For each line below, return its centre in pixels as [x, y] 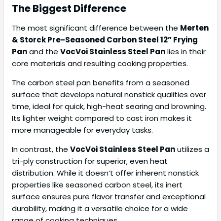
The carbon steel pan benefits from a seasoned [101, 83]
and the [44, 52]
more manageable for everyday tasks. [82, 130]
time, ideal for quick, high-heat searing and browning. [109, 107]
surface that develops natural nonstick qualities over [109, 95]
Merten [194, 28]
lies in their [185, 52]
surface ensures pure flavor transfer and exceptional [109, 197]
